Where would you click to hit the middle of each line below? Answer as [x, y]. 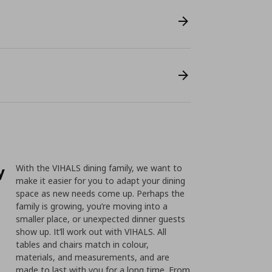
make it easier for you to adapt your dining [101, 181]
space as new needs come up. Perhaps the [100, 193]
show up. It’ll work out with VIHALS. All [91, 232]
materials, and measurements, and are [93, 257]
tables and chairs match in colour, [83, 244]
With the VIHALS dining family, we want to [99, 168]
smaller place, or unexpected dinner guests [101, 219]
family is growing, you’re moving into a [92, 206]
